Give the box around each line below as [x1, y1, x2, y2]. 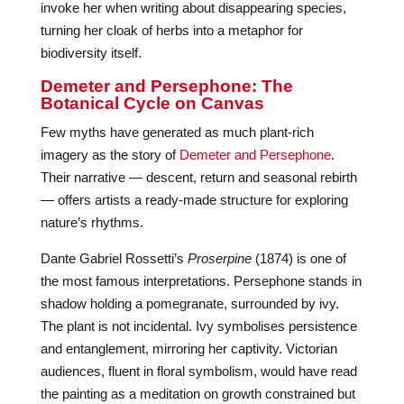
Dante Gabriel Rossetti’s [40, 251, 188, 266]
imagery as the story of [40, 147, 179, 162]
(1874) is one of [251, 251, 346, 266]
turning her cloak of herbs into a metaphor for [40, 23, 303, 38]
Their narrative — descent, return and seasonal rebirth [40, 170, 357, 185]
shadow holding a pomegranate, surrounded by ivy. [40, 296, 339, 311]
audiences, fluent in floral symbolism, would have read [40, 363, 357, 379]
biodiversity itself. [40, 45, 142, 60]
